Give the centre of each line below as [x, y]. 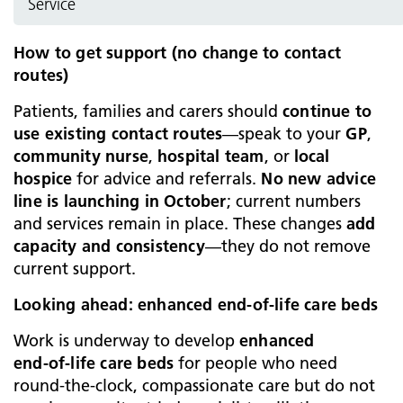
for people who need [256, 363]
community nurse [81, 156]
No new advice [319, 179]
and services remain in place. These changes [180, 224]
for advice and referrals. [167, 179]
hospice [43, 179]
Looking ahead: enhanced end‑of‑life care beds [196, 304]
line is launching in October [120, 201]
